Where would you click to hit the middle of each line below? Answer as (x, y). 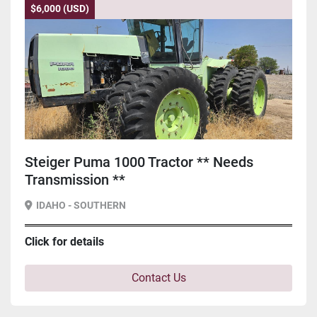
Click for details (64, 242)
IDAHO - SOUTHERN (81, 206)
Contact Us (158, 278)
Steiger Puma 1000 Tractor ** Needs (139, 162)
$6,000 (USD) (60, 9)
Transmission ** (75, 180)
